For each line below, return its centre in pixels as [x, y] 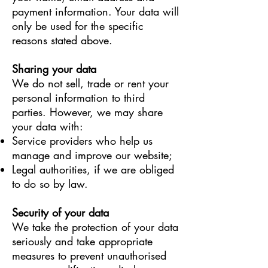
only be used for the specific [78, 26]
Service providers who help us [82, 141]
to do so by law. [50, 184]
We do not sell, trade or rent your [90, 83]
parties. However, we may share [87, 112]
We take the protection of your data [95, 227]
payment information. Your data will [95, 11]
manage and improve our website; [92, 155]
